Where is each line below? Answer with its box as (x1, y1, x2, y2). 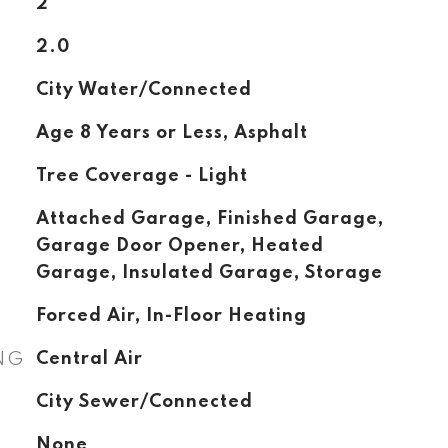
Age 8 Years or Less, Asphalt (35, 124, 308, 142)
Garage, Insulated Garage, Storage (35, 264, 383, 282)
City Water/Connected (35, 81, 252, 99)
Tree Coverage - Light (35, 167, 248, 185)
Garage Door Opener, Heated (35, 237, 324, 255)
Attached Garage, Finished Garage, (35, 210, 384, 228)
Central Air (35, 350, 143, 368)
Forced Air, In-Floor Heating (35, 307, 307, 325)
